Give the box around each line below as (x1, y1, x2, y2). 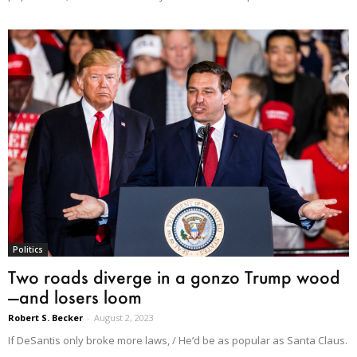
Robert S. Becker (8, 311, 83, 324)
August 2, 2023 (94, 311, 154, 324)
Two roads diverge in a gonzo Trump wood (8, 265, 340, 288)
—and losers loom (8, 285, 142, 308)
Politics (13, 243, 43, 255)
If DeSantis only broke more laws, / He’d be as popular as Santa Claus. (8, 332, 347, 347)
